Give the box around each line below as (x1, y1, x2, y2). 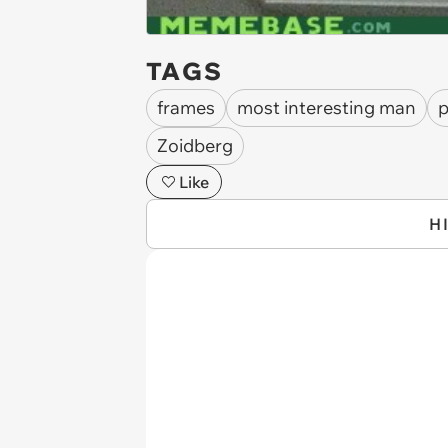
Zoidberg (157, 134, 233, 158)
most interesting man (237, 96, 416, 120)
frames (157, 96, 215, 120)
